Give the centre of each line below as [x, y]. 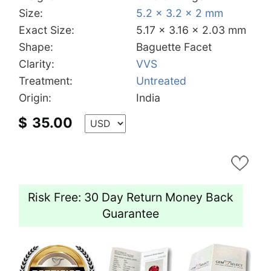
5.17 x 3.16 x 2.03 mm [191, 30]
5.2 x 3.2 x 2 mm [180, 13]
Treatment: [46, 80]
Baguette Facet [174, 47]
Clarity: [37, 64]
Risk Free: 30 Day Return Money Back [131, 197]
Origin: [35, 97]
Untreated [161, 80]
